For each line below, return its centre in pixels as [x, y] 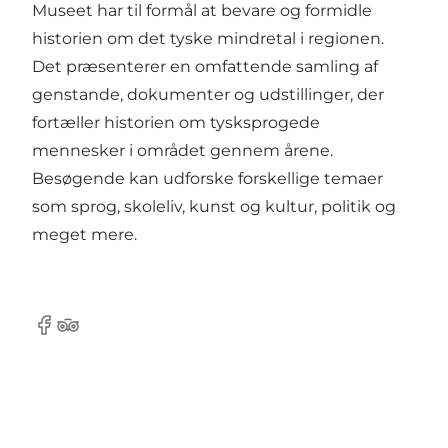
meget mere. [84, 234]
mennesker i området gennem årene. [182, 150]
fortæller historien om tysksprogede [176, 122]
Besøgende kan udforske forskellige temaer [207, 178]
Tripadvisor [98, 335]
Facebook [70, 335]
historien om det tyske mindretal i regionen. [208, 38]
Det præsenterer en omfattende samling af [205, 66]
